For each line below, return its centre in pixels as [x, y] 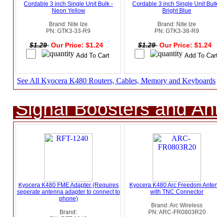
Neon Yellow [68, 11]
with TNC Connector [177, 192]
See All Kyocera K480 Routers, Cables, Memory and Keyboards [116, 81]
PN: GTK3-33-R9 [69, 31]
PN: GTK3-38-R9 [177, 31]
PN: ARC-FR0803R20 [177, 212]
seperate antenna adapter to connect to [68, 192]
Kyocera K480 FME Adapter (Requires [68, 185]
